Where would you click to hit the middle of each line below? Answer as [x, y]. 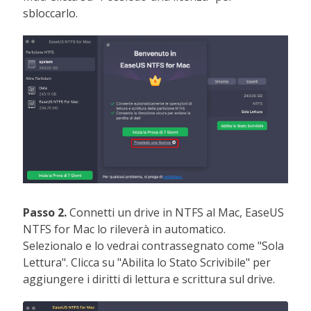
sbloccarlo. [51, 13]
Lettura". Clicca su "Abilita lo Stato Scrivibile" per [147, 262]
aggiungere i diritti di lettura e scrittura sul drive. [149, 279]
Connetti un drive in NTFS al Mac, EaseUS [177, 212]
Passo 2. [47, 212]
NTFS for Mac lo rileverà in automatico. [125, 229]
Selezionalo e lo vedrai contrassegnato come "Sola [154, 245]
